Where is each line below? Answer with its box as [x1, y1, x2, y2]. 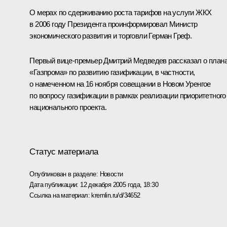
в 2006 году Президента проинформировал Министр [29, 20, 198, 29]
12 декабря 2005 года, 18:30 [80, 180, 159, 188]
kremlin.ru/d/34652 [91, 191, 140, 199]
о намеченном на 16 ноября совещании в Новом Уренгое [29, 80, 211, 89]
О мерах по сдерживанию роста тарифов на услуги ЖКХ [29, 8, 212, 17]
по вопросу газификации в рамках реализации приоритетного [29, 91, 226, 100]
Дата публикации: [29, 180, 81, 188]
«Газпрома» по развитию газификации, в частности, [29, 68, 195, 77]
